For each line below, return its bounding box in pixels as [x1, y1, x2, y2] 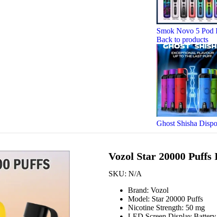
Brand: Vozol [128, 186, 169, 195]
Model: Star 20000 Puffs [128, 195, 203, 203]
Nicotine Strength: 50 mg [128, 203, 205, 212]
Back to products [156, 35, 208, 44]
